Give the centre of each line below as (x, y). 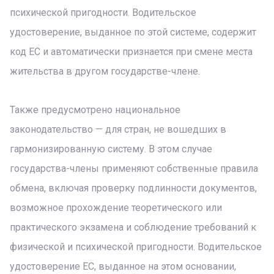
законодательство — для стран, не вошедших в (118, 129)
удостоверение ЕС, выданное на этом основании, (123, 266)
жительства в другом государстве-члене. (105, 71)
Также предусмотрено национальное (95, 110)
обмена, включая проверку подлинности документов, (133, 188)
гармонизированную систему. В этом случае (111, 149)
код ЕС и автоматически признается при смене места (131, 52)
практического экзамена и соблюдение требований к (133, 227)
